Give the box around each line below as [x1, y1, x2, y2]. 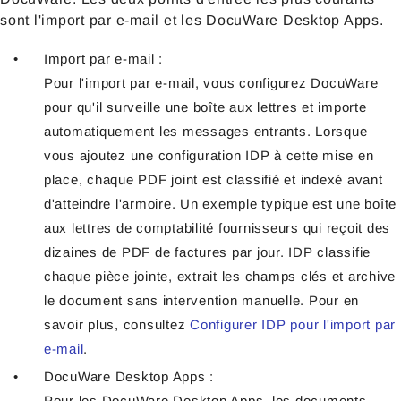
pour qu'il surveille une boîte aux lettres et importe [43, 99, 367, 115]
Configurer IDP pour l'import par [190, 317, 396, 333]
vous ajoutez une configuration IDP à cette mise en [43, 148, 374, 164]
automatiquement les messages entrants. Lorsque [43, 124, 368, 140]
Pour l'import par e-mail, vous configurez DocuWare [43, 75, 379, 91]
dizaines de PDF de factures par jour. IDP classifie [43, 244, 371, 260]
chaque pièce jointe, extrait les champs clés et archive [43, 269, 396, 285]
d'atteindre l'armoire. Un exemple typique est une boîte [43, 196, 397, 212]
